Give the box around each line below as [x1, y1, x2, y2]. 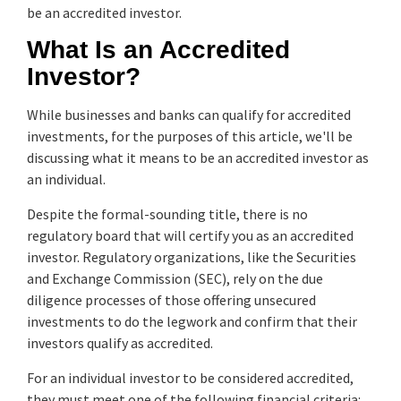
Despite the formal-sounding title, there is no [27, 204, 308, 223]
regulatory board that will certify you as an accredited [27, 226, 354, 244]
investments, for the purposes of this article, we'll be [27, 126, 353, 145]
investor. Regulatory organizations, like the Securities [27, 247, 356, 266]
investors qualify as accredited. [27, 333, 213, 352]
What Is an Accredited [27, 35, 290, 64]
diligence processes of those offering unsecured [27, 290, 316, 309]
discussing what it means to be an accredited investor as [27, 148, 369, 166]
